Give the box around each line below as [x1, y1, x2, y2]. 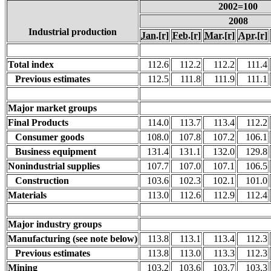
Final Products [8, 117, 68, 128]
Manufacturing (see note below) [8, 233, 137, 244]
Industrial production [28, 27, 117, 37]
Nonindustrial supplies [8, 161, 100, 171]
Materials [8, 190, 47, 200]
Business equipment [8, 146, 96, 157]
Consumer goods [8, 132, 84, 142]
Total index [8, 59, 54, 70]
